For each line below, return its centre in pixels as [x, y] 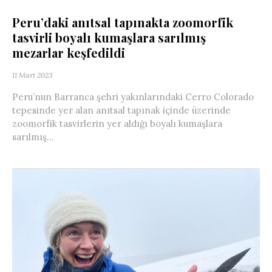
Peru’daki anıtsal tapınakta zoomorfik [123, 22]
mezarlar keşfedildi [69, 52]
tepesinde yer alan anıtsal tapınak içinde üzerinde [121, 110]
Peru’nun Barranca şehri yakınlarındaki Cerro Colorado [133, 97]
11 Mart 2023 [32, 75]
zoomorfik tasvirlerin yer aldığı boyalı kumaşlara [117, 123]
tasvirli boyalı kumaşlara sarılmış [109, 37]
